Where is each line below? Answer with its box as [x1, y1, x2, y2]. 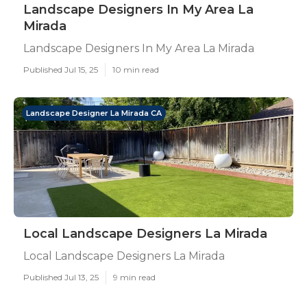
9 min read [113, 272, 156, 282]
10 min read [112, 64, 159, 75]
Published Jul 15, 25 [23, 64, 98, 75]
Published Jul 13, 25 [23, 272, 99, 282]
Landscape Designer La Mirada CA [26, 108, 162, 118]
